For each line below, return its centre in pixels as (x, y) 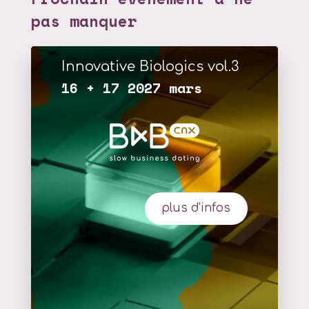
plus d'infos (196, 208)
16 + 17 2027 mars (132, 88)
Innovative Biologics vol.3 (150, 67)
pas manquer (84, 21)
